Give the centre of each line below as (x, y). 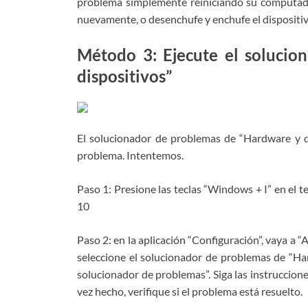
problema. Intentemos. (130, 155)
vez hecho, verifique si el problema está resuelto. (190, 291)
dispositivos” (124, 76)
